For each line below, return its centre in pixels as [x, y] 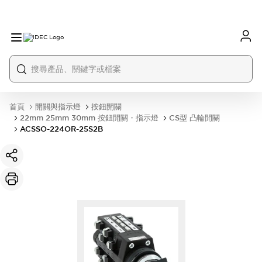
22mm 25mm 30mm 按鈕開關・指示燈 [89, 118]
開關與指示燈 [58, 107]
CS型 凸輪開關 [194, 118]
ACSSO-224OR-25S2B [61, 129]
